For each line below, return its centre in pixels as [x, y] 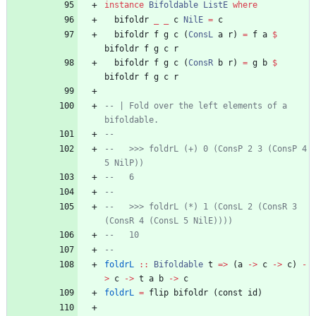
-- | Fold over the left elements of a [196, 106]
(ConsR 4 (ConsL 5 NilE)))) [169, 221]
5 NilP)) [124, 163]
